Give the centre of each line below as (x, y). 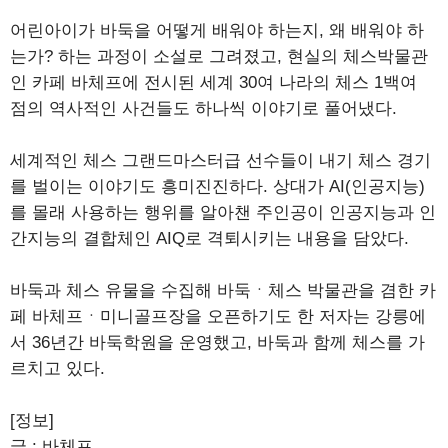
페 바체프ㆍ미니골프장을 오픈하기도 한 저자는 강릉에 (218, 317)
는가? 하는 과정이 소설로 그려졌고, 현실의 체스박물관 (219, 57)
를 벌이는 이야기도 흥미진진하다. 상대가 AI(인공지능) (217, 187)
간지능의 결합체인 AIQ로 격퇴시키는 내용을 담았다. (209, 239)
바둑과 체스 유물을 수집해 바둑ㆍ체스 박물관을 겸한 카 (223, 291)
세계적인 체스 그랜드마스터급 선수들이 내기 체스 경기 (220, 161)
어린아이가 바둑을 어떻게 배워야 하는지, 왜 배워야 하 (217, 31)
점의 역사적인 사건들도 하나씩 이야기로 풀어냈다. (203, 109)
